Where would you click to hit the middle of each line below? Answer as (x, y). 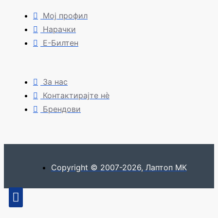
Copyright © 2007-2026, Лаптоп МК (119, 168)
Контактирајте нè (76, 96)
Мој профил (65, 16)
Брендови (62, 109)
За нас (55, 82)
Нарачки (59, 29)
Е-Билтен (61, 43)
